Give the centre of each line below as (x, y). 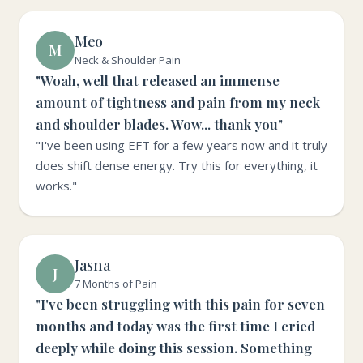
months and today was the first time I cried (175, 326)
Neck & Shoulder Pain (128, 60)
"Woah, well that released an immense (158, 80)
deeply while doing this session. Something (174, 348)
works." (56, 186)
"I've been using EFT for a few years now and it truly (181, 145)
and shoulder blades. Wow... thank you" (159, 124)
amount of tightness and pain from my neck (178, 102)
